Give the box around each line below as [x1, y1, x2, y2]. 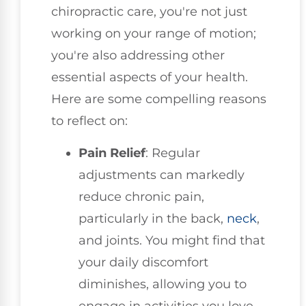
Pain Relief [79, 145, 145, 161]
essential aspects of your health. [51, 70, 248, 85]
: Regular [145, 145, 200, 161]
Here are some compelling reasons [51, 92, 266, 107]
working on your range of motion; [51, 26, 256, 42]
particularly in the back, [79, 210, 227, 226]
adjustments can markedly [79, 167, 245, 182]
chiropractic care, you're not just [51, 4, 247, 20]
